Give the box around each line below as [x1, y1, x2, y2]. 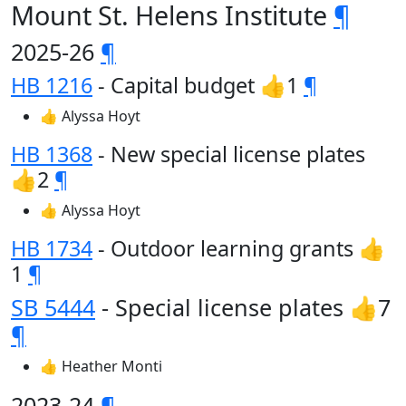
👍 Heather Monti [40, 356, 162, 376]
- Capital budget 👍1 [92, 71, 304, 100]
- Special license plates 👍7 [95, 292, 391, 323]
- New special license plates [92, 140, 365, 169]
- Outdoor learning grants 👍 [92, 234, 385, 263]
